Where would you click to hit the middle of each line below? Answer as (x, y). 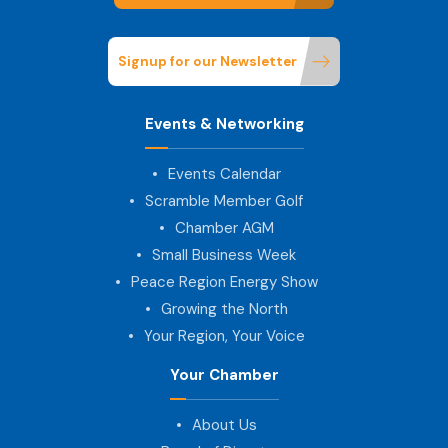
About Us (224, 424)
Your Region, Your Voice (224, 335)
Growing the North (224, 308)
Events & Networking (224, 123)
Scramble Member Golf (224, 200)
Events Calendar (224, 173)
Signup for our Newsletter (207, 61)
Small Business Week (224, 254)
